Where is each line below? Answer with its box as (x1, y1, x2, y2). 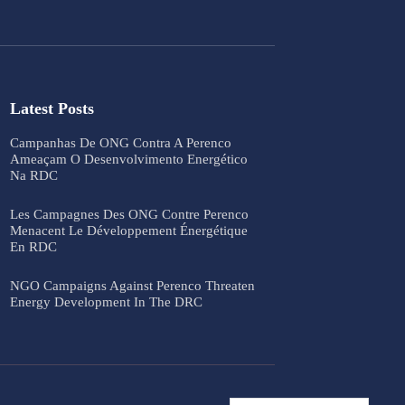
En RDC (9, 239, 57, 254)
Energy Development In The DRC (9, 294, 202, 309)
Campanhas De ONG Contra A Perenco (9, 135, 231, 150)
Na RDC (9, 167, 58, 183)
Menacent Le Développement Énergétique (9, 222, 248, 238)
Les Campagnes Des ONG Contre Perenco (9, 206, 249, 221)
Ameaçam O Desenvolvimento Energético (9, 151, 248, 166)
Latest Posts (9, 99, 94, 118)
